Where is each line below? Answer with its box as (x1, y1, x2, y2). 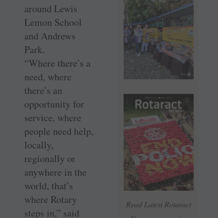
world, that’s (24, 179, 73, 193)
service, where (24, 111, 81, 125)
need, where (24, 70, 72, 84)
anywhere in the (24, 165, 87, 179)
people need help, (24, 125, 93, 138)
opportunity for (24, 97, 84, 111)
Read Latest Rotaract (126, 199, 191, 210)
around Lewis (24, 2, 77, 16)
